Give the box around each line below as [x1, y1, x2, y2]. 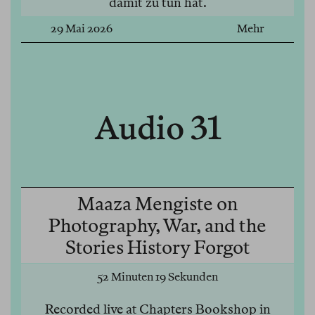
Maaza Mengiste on [77, 193, 238, 215]
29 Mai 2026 [50, 22, 112, 36]
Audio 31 [94, 109, 221, 148]
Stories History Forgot [65, 236, 250, 259]
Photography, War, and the [49, 214, 266, 237]
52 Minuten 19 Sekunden [97, 270, 218, 284]
